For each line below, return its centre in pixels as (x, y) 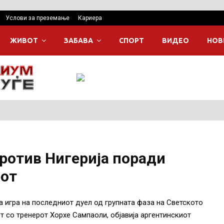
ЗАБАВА (78, 40)
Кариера (90, 18)
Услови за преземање (37, 18)
